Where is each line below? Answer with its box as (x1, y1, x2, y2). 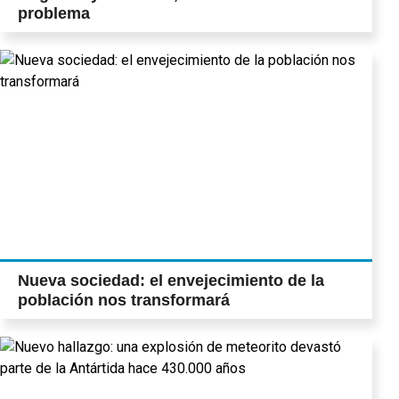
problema (18, 4, 90, 23)
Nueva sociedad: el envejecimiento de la (18, 272, 324, 290)
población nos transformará (18, 291, 230, 310)
